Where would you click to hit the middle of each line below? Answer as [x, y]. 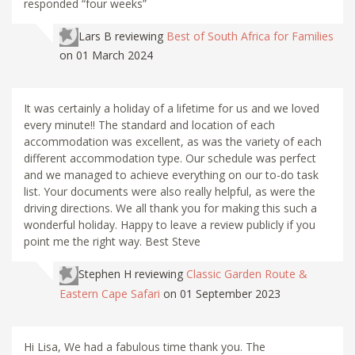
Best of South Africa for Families [250, 36]
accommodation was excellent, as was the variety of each [173, 142]
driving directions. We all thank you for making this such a [170, 208]
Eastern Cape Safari [110, 293]
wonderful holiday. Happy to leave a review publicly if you [170, 225]
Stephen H [105, 274]
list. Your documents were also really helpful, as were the [170, 192]
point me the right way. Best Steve [112, 242]
